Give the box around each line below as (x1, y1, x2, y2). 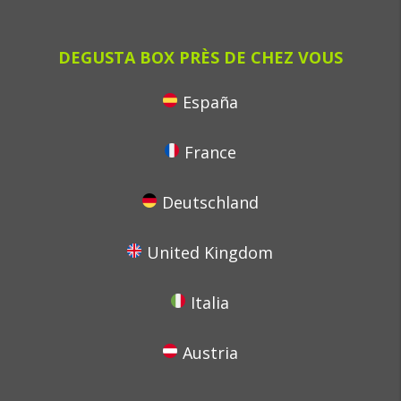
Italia (191, 292, 230, 313)
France (183, 141, 236, 163)
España (182, 91, 238, 113)
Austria (182, 342, 238, 363)
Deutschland (161, 192, 259, 213)
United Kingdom (147, 242, 274, 263)
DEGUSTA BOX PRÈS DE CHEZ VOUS (57, 47, 343, 68)
